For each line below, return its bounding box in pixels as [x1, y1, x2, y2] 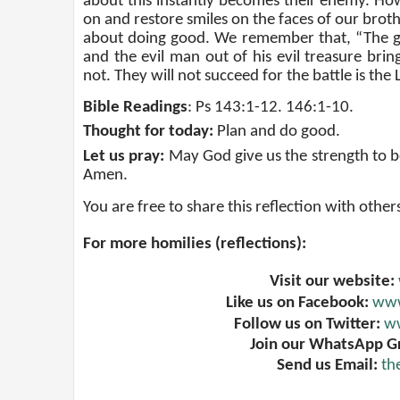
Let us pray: [83, 147, 165, 165]
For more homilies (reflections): [83, 236, 306, 254]
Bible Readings [83, 98, 187, 116]
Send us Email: [276, 357, 378, 375]
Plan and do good [217, 123, 336, 141]
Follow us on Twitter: [233, 316, 380, 334]
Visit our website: [270, 273, 398, 291]
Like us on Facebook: [226, 295, 369, 312]
